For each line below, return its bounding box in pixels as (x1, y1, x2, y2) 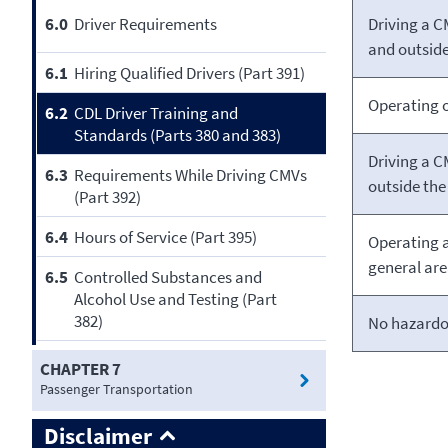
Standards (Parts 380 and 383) (73, 123, 281, 146)
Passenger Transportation (40, 380, 193, 399)
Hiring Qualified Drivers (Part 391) (73, 61, 305, 84)
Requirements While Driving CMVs (73, 163, 307, 186)
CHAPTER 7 (40, 358, 121, 381)
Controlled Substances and (73, 265, 262, 288)
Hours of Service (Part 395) (73, 225, 257, 248)
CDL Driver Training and (73, 101, 238, 124)
